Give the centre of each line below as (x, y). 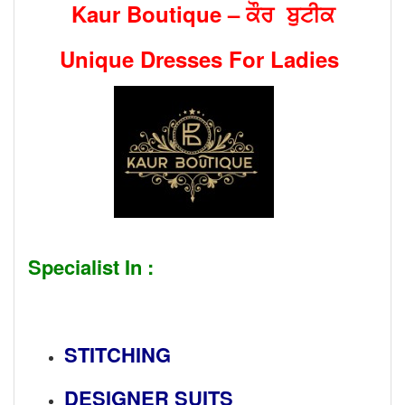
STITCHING (118, 355)
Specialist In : (91, 266)
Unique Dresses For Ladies (202, 58)
